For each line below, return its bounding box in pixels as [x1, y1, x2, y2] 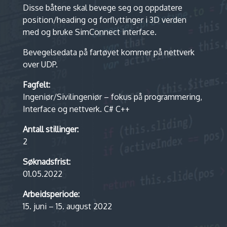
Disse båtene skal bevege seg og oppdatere [22, 2, 182, 13]
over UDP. [22, 59, 58, 69]
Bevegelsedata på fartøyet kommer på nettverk [22, 47, 195, 57]
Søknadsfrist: [22, 156, 70, 167]
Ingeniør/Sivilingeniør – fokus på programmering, [22, 91, 202, 102]
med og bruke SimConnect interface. [22, 26, 157, 37]
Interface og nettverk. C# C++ [22, 103, 130, 114]
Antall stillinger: [22, 124, 79, 134]
